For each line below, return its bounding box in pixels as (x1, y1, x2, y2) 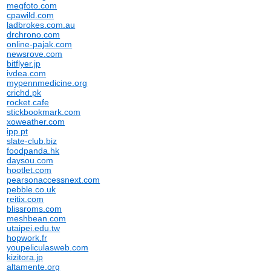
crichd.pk (7, 88, 42, 97)
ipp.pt (7, 126, 28, 136)
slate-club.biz (7, 136, 57, 146)
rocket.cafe (7, 97, 50, 107)
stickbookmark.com (7, 107, 81, 117)
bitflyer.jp (7, 59, 41, 68)
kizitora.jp (7, 252, 44, 262)
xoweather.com (7, 117, 65, 126)
